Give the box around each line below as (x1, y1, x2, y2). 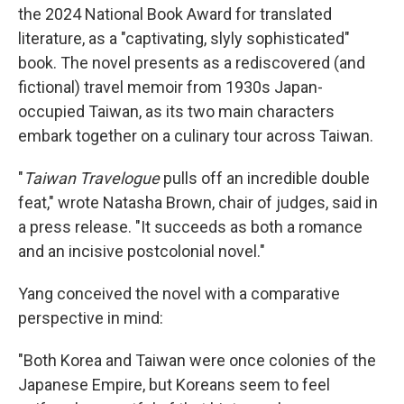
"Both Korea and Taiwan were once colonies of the (18, 350, 376, 370)
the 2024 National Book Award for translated (18, 4, 332, 23)
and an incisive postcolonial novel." (18, 241, 265, 261)
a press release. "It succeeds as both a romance (18, 216, 363, 236)
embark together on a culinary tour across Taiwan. (18, 125, 373, 145)
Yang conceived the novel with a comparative (18, 283, 340, 303)
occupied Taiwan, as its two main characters (18, 101, 335, 121)
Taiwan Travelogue (23, 168, 160, 188)
